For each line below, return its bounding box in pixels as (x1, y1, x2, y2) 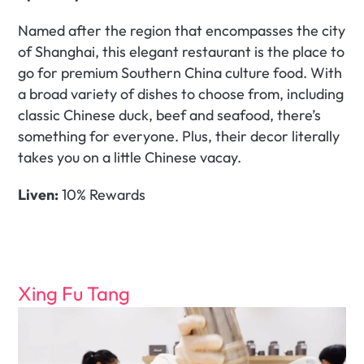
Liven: (18, 185, 59, 205)
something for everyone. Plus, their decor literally (18, 127, 340, 146)
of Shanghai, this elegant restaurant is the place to (18, 42, 345, 62)
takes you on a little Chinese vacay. (18, 148, 249, 167)
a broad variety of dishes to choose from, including (18, 84, 344, 104)
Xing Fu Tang (18, 281, 131, 306)
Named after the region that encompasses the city (18, 21, 346, 41)
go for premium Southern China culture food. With (18, 63, 343, 83)
